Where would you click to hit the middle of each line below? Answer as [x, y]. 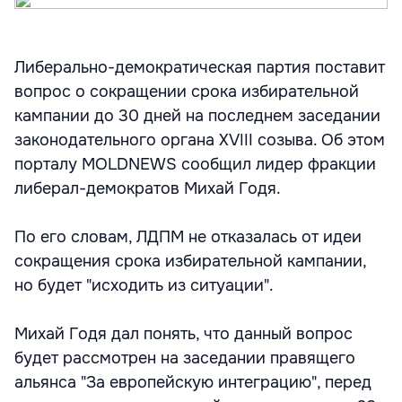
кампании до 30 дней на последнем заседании [197, 116]
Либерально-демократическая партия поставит [200, 67]
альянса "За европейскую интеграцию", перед [193, 382]
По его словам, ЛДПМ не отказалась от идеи [188, 237]
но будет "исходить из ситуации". [144, 285]
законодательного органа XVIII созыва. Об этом [200, 140]
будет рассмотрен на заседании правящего [185, 358]
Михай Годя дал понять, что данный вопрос [184, 334]
